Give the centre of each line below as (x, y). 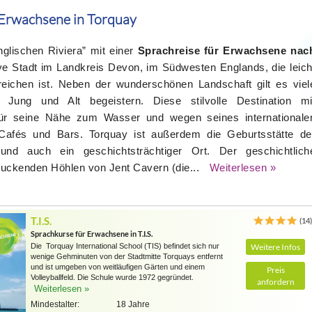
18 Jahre (133, 304)
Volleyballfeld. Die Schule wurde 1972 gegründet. (112, 277)
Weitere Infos (276, 247)
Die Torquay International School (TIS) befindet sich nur (125, 246)
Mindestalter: (55, 304)
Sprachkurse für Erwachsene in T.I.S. (92, 234)
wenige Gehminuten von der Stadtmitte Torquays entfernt (127, 256)
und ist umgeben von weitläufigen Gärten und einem (118, 267)
